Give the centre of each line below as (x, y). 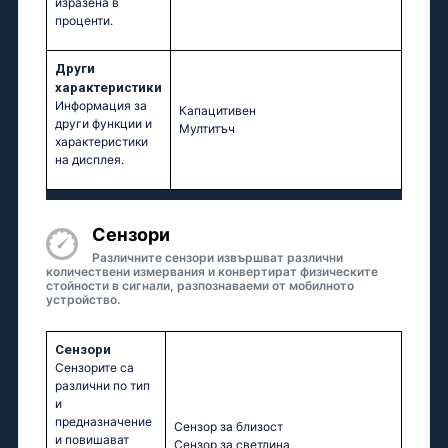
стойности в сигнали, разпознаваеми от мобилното (200, 286)
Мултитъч (207, 129)
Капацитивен (217, 111)
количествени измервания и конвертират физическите (212, 272)
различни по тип (102, 386)
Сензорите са (94, 368)
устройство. (83, 300)
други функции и (103, 124)
